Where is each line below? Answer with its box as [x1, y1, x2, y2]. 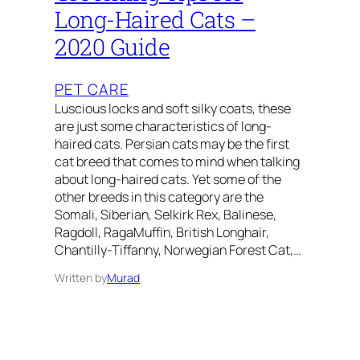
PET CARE [55, 79, 129, 100]
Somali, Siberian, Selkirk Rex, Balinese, [55, 206, 276, 224]
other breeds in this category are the [55, 188, 264, 207]
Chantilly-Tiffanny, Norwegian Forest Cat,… [55, 241, 301, 260]
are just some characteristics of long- [55, 117, 272, 136]
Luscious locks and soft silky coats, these [55, 100, 291, 118]
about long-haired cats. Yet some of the [55, 170, 281, 189]
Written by [55, 270, 107, 286]
